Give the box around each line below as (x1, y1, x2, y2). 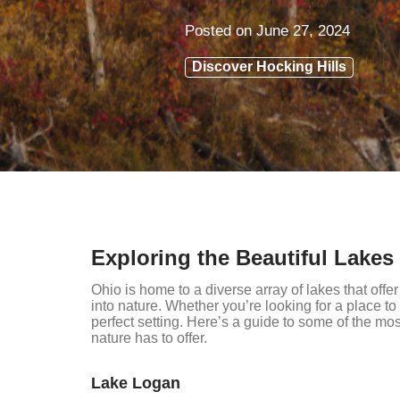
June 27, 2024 (256, 22, 350, 39)
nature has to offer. (91, 330, 207, 346)
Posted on (185, 22, 256, 39)
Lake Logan (91, 374, 180, 392)
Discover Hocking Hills (192, 59, 346, 74)
